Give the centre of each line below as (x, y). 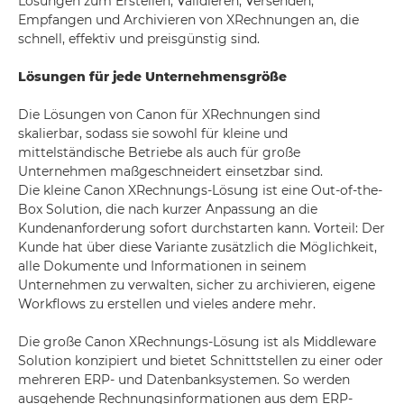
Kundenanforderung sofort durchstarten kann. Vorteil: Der (202, 228)
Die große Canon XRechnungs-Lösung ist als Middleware (197, 342)
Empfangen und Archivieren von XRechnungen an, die (188, 20)
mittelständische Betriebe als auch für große (159, 152)
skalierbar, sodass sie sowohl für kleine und (153, 133)
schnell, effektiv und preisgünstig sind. (139, 39)
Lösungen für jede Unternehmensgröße (152, 77)
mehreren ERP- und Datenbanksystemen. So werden (184, 380)
